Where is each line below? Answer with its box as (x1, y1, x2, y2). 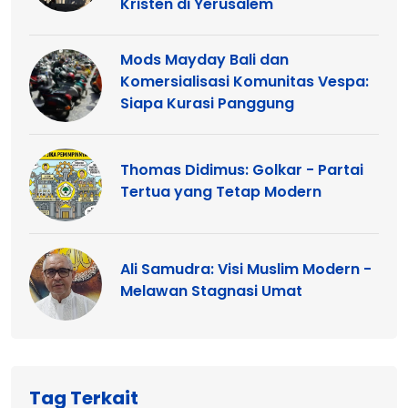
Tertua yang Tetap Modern (120, 180, 321, 202)
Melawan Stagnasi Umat (120, 280, 302, 301)
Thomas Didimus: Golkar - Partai (120, 158, 363, 180)
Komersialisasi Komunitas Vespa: (120, 70, 369, 92)
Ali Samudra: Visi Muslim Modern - (120, 258, 372, 280)
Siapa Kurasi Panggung (120, 92, 294, 114)
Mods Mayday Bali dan (120, 48, 289, 70)
